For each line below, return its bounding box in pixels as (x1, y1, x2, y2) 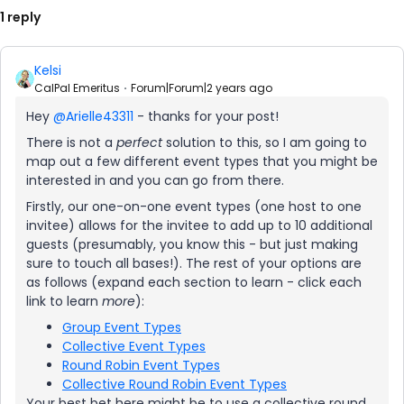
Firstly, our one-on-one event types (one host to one (26, 197, 362, 216)
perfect (116, 133, 162, 151)
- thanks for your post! (133, 107, 279, 125)
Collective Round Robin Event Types (62, 375, 287, 393)
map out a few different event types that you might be (26, 152, 378, 170)
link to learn (26, 292, 102, 310)
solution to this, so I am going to (162, 133, 367, 151)
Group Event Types (62, 318, 181, 336)
